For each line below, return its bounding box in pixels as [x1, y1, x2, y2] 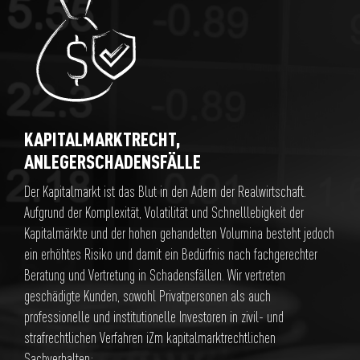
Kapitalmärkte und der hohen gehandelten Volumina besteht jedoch [24, 224, 334, 243]
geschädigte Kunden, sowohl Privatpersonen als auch [24, 287, 271, 305]
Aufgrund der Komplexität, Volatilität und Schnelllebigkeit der [24, 203, 304, 222]
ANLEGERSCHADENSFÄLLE [24, 149, 201, 174]
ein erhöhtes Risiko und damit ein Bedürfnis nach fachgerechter [24, 245, 317, 264]
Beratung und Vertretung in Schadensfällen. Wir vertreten [24, 266, 285, 284]
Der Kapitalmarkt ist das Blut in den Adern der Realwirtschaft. [24, 182, 306, 201]
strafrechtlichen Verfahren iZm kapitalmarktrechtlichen [24, 329, 276, 347]
